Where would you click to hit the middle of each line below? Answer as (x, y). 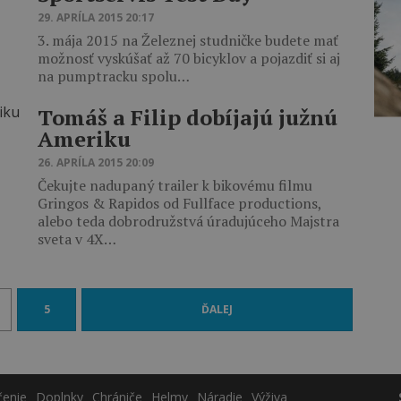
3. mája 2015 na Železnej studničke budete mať (188, 40)
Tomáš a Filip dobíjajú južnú (188, 117)
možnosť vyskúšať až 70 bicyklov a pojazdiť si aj (189, 58)
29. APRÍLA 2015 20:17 (96, 17)
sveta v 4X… (77, 239)
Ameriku (84, 139)
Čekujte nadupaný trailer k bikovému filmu (175, 185)
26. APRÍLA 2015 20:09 (96, 162)
